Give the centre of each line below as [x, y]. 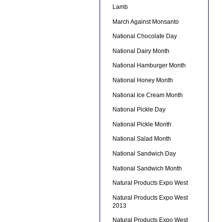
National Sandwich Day [144, 154]
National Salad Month [141, 139]
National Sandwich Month [147, 168]
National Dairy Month [141, 51]
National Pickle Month [142, 124]
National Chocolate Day [144, 36]
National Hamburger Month [149, 66]
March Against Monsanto [145, 22]
